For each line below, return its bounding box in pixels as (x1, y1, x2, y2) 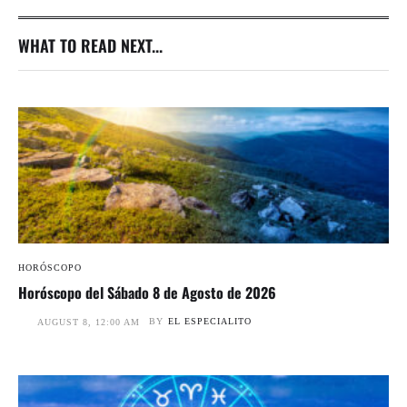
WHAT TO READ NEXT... (18, 34, 163, 58)
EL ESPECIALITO (168, 316, 252, 327)
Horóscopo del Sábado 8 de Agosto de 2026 (18, 282, 276, 304)
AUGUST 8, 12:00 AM (37, 317, 140, 328)
